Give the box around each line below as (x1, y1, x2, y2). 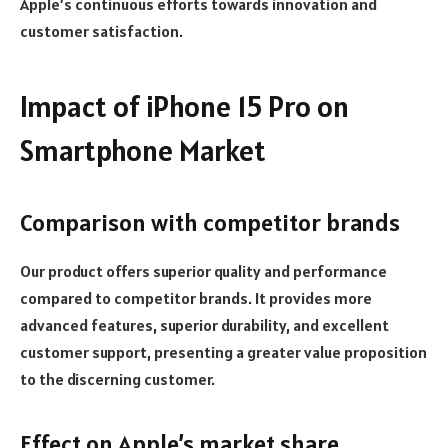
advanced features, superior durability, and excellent (20, 315, 389, 336)
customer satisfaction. (20, 21, 183, 42)
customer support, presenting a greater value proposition (20, 342, 427, 363)
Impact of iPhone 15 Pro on (20, 88, 349, 126)
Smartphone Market (20, 132, 266, 170)
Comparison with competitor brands (20, 207, 400, 239)
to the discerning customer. (20, 369, 215, 390)
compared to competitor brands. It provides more (20, 288, 372, 309)
